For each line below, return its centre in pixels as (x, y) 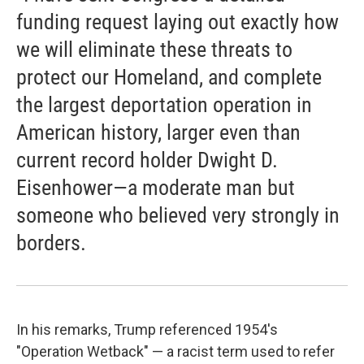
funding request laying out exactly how (178, 22)
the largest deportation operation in (164, 105)
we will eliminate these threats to (154, 50)
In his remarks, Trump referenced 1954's (147, 329)
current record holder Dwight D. (147, 160)
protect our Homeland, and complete (169, 77)
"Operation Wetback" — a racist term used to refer (175, 351)
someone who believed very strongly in (178, 215)
